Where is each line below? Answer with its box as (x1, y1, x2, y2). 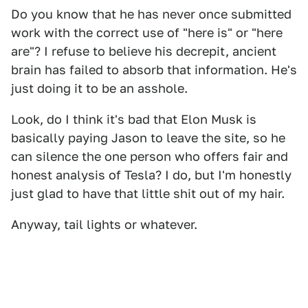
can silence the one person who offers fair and (11, 149, 288, 164)
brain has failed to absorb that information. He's (11, 63, 297, 78)
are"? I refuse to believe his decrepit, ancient (11, 44, 276, 59)
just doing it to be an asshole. (11, 81, 188, 96)
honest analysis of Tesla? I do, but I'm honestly (11, 168, 291, 183)
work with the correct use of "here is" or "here (11, 25, 283, 41)
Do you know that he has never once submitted (11, 7, 291, 22)
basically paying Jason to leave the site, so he (11, 131, 285, 146)
